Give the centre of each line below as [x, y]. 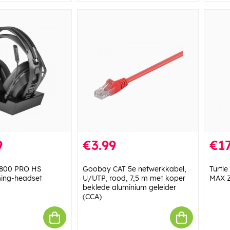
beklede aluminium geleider [129, 188]
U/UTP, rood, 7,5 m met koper [134, 178]
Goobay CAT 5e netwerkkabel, [134, 169]
